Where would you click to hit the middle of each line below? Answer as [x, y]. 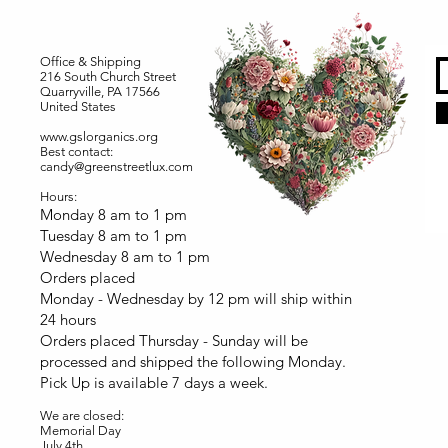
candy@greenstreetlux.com [116, 166]
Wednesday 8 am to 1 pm [125, 256]
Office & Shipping [90, 61]
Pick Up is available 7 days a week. [154, 382]
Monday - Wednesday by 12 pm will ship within [196, 298]
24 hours [68, 319]
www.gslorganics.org [99, 136]
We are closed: [82, 415]
